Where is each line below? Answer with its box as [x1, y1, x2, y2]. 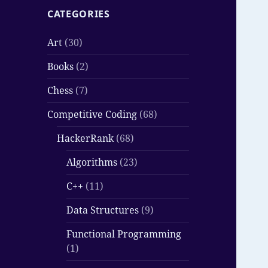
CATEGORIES [47, 7, 110, 21]
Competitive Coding [47, 108, 138, 121]
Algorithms [66, 156, 118, 169]
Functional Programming [66, 227, 182, 241]
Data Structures [66, 203, 139, 217]
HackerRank [57, 132, 114, 145]
